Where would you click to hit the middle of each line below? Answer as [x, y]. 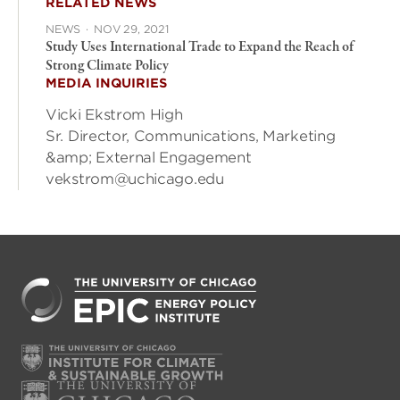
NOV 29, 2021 [131, 29]
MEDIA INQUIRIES [106, 83]
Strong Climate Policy [107, 66]
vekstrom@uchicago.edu [135, 179]
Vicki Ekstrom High [114, 114]
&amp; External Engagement [149, 157]
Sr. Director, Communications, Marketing [191, 136]
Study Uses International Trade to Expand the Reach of [200, 47]
